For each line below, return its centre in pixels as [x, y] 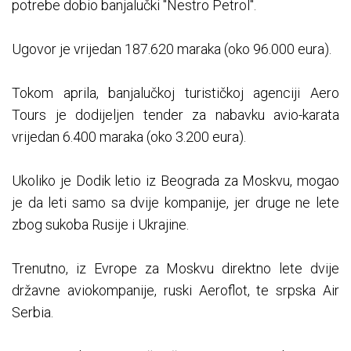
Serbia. [33, 312]
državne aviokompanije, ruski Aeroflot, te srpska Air [175, 290]
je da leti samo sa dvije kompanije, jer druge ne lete [175, 202]
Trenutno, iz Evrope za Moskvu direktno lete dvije [175, 268]
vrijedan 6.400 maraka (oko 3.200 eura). [129, 136]
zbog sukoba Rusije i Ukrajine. [100, 224]
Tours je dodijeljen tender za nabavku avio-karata [175, 114]
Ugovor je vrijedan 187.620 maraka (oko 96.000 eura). [172, 49]
